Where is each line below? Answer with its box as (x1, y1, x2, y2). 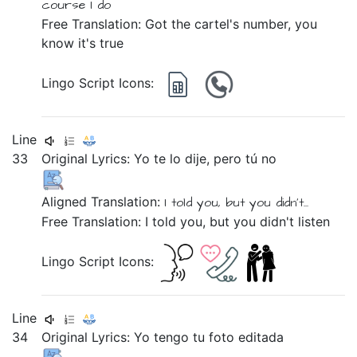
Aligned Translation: (41, 194, 165, 210)
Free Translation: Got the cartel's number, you (41, 16, 318, 32)
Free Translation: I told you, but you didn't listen (41, 214, 331, 229)
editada (238, 329, 284, 345)
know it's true (41, 35, 124, 51)
